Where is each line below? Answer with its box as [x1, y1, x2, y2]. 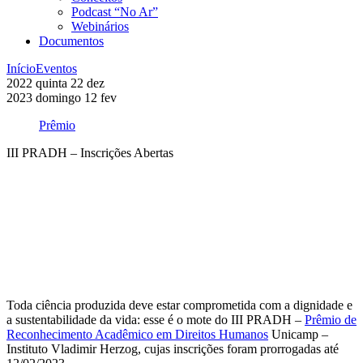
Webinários [71, 19, 129, 34]
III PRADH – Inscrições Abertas [6, 146, 173, 160]
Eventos [36, 62, 77, 76]
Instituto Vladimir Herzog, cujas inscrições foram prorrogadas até [6, 342, 339, 357]
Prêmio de [305, 313, 357, 327]
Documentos [39, 34, 104, 49]
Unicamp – [268, 327, 328, 342]
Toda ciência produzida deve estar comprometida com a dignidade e [6, 298, 352, 313]
